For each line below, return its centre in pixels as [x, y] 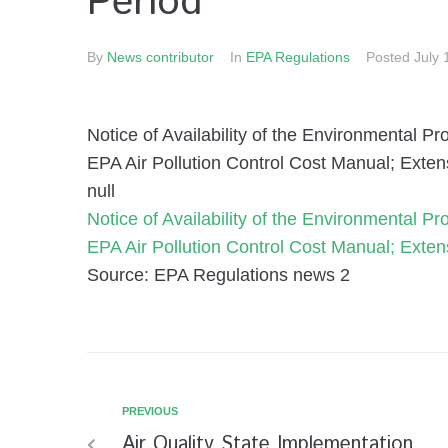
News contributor [160, 57]
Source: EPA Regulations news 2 [218, 275]
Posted [390, 57]
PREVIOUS [150, 411]
